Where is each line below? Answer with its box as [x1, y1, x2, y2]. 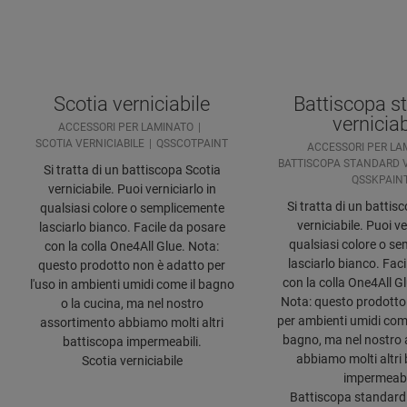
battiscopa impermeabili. [62, 334, 202, 350]
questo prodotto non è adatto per [38, 258, 225, 273]
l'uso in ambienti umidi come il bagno [29, 277, 234, 293]
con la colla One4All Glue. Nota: [45, 239, 219, 254]
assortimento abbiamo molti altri [40, 315, 223, 331]
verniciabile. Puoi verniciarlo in [47, 182, 216, 197]
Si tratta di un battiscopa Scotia [43, 163, 221, 178]
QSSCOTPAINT [156, 137, 228, 151]
